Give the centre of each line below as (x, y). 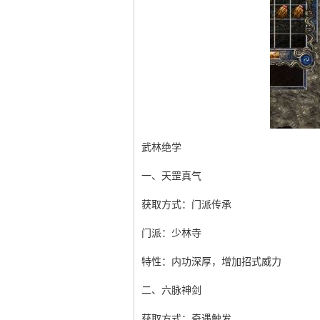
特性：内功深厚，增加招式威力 (211, 262)
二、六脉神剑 (171, 290)
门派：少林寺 (171, 233)
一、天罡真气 (171, 176)
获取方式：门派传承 (186, 205)
